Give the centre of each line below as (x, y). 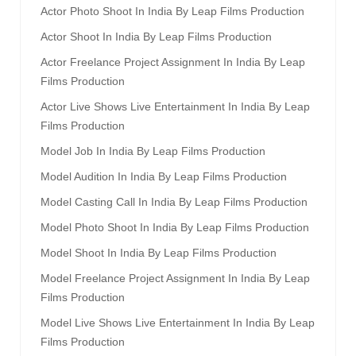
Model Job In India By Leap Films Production (153, 151)
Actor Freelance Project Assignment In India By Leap (173, 62)
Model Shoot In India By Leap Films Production (159, 253)
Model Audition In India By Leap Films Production (164, 177)
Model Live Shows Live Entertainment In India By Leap (178, 323)
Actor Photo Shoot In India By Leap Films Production (172, 12)
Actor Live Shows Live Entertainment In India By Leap (175, 107)
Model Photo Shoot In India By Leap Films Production (175, 228)
